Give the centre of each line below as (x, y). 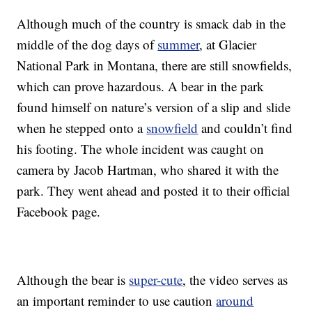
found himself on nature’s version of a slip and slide (154, 107)
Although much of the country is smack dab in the (151, 24)
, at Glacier (228, 45)
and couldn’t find (245, 128)
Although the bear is (73, 280)
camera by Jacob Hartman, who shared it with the (148, 170)
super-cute (156, 280)
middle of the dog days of (87, 45)
